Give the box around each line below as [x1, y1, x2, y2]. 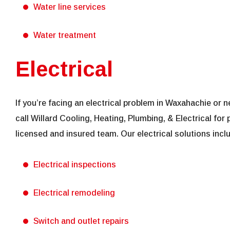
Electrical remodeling [33, 188, 115, 198]
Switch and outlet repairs [33, 217, 129, 226]
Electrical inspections [33, 160, 116, 169]
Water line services [33, 3, 106, 12]
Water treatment [33, 31, 96, 40]
